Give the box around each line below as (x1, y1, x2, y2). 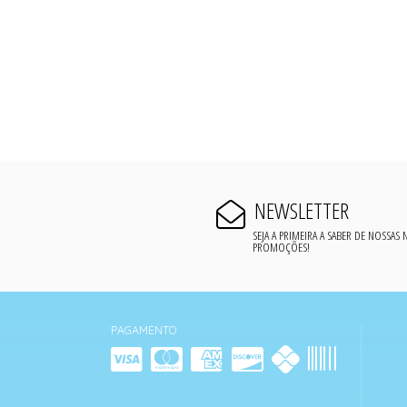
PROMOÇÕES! (253, 237, 311, 255)
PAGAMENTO (111, 323, 176, 337)
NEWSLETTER (253, 195, 349, 226)
